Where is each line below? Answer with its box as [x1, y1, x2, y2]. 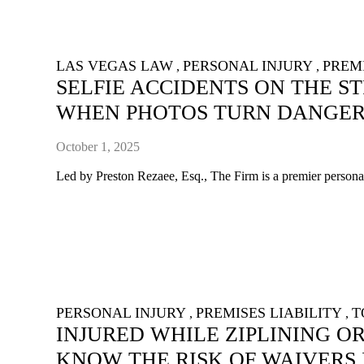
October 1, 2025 [56, 140, 141, 154]
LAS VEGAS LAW [56, 57, 174, 74]
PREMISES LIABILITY [196, 305, 343, 322]
